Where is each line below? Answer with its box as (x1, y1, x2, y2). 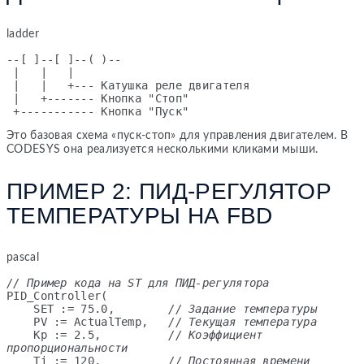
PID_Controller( (6, 288, 108, 302)
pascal (6, 251, 39, 263)
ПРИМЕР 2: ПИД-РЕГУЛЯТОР (6, 178, 331, 204)
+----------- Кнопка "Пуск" (13, 104, 189, 118)
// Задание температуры (168, 301, 317, 315)
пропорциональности (6, 340, 128, 354)
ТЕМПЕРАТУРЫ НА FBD (6, 202, 273, 228)
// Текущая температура (168, 314, 317, 328)
